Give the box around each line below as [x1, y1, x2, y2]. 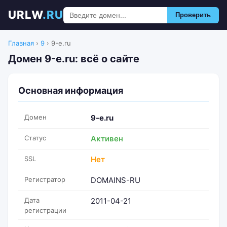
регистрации [24, 206, 66, 214]
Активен [91, 134, 123, 143]
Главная [8, 39, 34, 47]
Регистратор [24, 175, 65, 183]
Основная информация [18, 85, 123, 96]
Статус [24, 134, 46, 142]
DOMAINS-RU [91, 175, 140, 185]
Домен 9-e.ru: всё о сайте [8, 53, 139, 65]
